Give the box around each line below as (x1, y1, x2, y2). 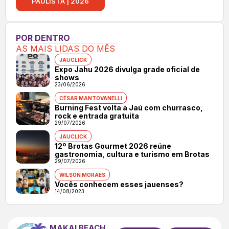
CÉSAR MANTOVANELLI (59, 95, 122, 101)
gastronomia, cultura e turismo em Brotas (54, 149, 210, 158)
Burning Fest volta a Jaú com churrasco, (54, 103, 203, 112)
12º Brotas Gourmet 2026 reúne (54, 141, 171, 150)
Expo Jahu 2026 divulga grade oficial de (54, 64, 200, 74)
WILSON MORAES (59, 171, 105, 178)
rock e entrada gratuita (54, 111, 139, 120)
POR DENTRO (16, 32, 70, 43)
